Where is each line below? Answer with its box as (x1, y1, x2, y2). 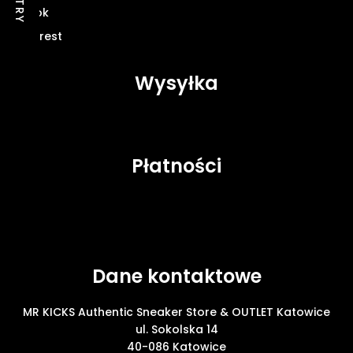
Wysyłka (135, 69, 218, 96)
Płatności (132, 152, 221, 179)
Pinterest (12, 28, 62, 44)
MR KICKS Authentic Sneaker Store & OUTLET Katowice (23, 303, 330, 320)
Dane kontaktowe (91, 262, 262, 289)
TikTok (12, 4, 49, 20)
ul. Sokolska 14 (135, 321, 218, 337)
